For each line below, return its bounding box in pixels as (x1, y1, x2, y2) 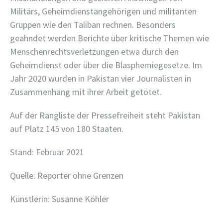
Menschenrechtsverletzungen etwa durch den (10, 45, 179, 57)
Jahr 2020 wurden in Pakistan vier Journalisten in (10, 72, 191, 84)
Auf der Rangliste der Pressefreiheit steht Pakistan (10, 109, 200, 121)
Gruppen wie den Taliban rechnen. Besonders (10, 18, 176, 30)
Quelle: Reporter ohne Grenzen (10, 169, 123, 181)
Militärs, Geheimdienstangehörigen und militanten (10, 5, 197, 17)
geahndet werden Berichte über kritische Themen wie (10, 32, 209, 44)
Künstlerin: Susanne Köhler (10, 193, 109, 205)
